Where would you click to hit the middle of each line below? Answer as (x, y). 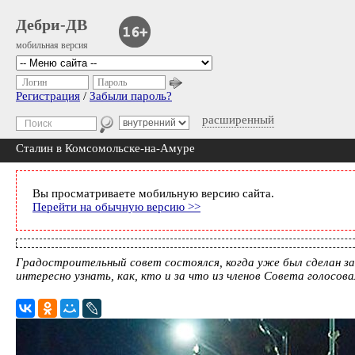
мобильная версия (52, 45)
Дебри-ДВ (52, 25)
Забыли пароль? (131, 96)
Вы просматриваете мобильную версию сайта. (153, 193)
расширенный (238, 120)
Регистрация (48, 96)
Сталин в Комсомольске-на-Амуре (105, 148)
